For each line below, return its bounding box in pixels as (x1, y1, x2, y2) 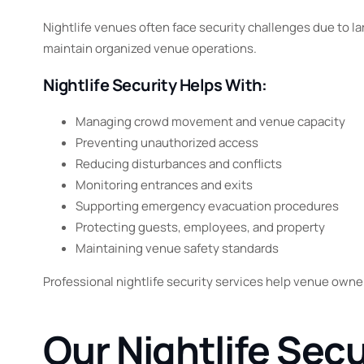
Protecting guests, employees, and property (76, 219, 326, 236)
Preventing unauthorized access (76, 134, 259, 152)
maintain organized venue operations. (43, 40, 258, 58)
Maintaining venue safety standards (76, 240, 279, 258)
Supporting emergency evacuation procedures (76, 197, 340, 215)
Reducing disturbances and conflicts (76, 155, 283, 173)
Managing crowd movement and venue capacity (76, 113, 346, 131)
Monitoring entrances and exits (76, 176, 253, 194)
